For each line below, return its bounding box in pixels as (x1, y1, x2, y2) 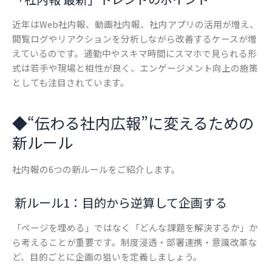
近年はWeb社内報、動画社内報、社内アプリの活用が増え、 (12, 18, 259, 31)
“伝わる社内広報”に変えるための (27, 111, 254, 134)
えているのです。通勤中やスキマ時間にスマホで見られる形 (12, 47, 257, 60)
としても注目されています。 (12, 76, 131, 89)
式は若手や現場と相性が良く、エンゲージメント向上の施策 (12, 61, 258, 75)
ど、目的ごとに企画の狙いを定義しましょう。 (12, 250, 202, 263)
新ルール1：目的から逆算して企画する (12, 194, 227, 212)
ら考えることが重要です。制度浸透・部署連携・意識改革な (12, 236, 257, 249)
